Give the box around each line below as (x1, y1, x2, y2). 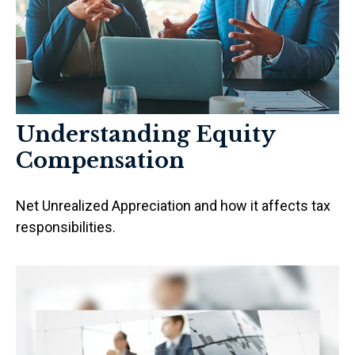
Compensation (16, 147, 185, 174)
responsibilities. (16, 218, 116, 235)
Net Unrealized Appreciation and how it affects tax (16, 197, 330, 214)
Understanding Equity (16, 120, 275, 147)
